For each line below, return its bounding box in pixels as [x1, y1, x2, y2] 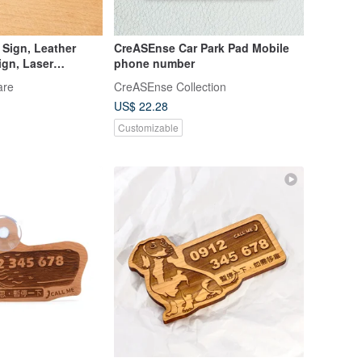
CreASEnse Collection [113, 78, 226, 95]
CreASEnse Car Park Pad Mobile [113, 39, 289, 56]
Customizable [117, 120, 179, 135]
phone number [113, 54, 195, 71]
